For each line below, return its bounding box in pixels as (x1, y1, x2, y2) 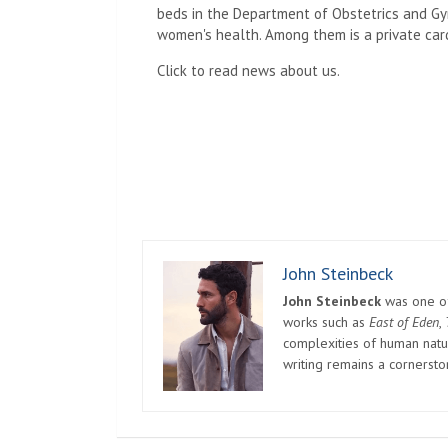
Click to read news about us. (157, 61, 340, 81)
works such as (283, 313, 369, 332)
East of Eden (369, 313, 439, 332)
